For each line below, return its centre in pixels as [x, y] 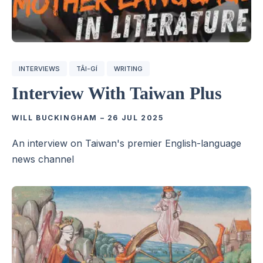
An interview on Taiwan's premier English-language [127, 143]
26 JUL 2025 [135, 117]
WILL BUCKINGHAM [55, 117]
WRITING [128, 68]
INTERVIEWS [39, 68]
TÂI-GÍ [87, 68]
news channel [43, 159]
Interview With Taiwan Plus [117, 93]
